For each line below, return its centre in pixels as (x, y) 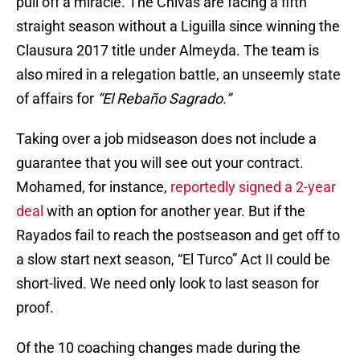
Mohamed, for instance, (93, 187)
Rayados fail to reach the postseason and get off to (178, 235)
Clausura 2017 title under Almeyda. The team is (168, 51)
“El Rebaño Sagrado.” (164, 99)
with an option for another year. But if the (174, 211)
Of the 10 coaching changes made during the (158, 348)
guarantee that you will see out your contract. (160, 163)
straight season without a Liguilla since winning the (178, 27)
